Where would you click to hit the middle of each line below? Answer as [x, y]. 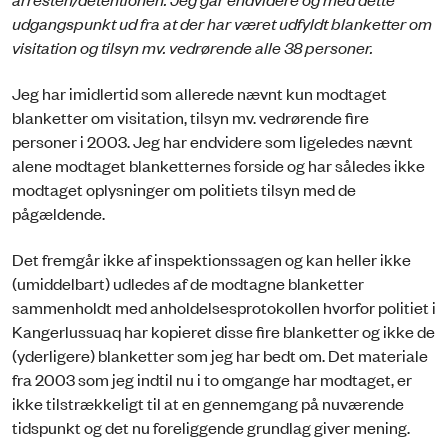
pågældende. [58, 213]
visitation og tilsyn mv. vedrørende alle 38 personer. [192, 46]
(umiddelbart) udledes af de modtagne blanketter [188, 283]
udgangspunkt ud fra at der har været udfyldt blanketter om [222, 22]
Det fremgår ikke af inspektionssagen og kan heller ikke [211, 259]
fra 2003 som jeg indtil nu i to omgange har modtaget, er [212, 379]
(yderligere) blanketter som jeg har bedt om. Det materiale [220, 355]
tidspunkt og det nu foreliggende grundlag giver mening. [211, 427]
